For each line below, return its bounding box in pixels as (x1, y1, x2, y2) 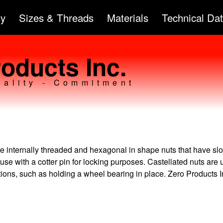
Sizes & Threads (19, 10, 94, 25)
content (75, 24, 101, 36)
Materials (107, 10, 148, 25)
